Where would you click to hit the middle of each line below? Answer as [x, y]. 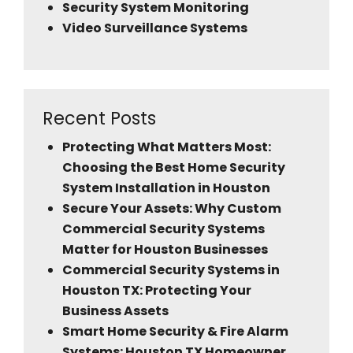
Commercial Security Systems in [171, 270]
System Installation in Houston [166, 188]
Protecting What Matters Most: [167, 147]
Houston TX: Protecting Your [157, 291]
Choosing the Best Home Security [174, 168]
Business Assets [115, 311]
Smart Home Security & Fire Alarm [175, 332]
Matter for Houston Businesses [165, 250]
